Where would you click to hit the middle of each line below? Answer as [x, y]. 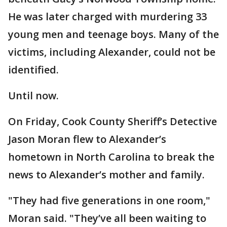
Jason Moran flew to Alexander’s [87, 139]
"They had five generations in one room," [109, 200]
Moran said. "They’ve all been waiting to [107, 218]
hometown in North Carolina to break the [111, 157]
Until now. [33, 96]
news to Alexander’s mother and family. [106, 175]
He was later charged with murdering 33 [107, 16]
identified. [33, 70]
